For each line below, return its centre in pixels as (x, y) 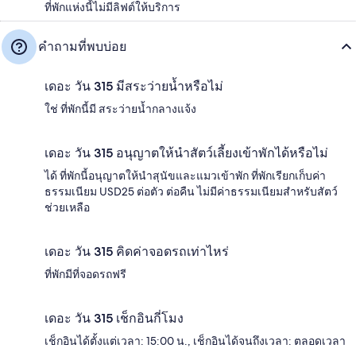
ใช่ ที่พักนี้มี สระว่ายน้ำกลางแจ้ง (120, 109)
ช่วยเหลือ (67, 207)
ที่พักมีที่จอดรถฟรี (85, 274)
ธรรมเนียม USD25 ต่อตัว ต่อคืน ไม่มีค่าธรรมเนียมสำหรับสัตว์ (191, 192)
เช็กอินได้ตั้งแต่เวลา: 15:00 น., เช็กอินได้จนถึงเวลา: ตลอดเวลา (195, 341)
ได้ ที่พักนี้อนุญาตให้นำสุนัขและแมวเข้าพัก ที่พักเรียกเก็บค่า (185, 176)
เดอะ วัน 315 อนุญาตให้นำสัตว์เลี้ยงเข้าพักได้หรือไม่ (186, 153)
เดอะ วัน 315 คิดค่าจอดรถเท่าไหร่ (137, 252)
